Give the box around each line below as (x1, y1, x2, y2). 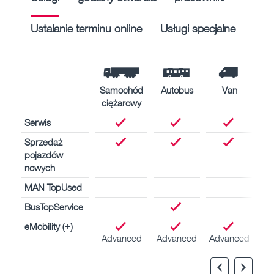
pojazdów (24, 149, 63, 160)
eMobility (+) (24, 220, 73, 232)
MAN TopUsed (24, 181, 82, 193)
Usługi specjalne (160, 21, 235, 35)
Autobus (160, 84, 193, 95)
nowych (24, 161, 55, 173)
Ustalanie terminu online (31, 21, 142, 35)
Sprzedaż (24, 136, 62, 147)
